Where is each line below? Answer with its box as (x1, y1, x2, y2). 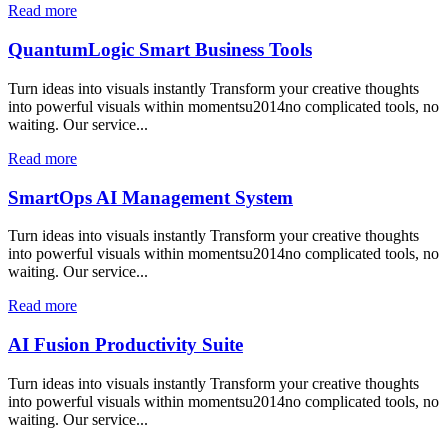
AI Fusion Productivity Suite (8, 333, 243, 355)
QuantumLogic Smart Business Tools (8, 39, 312, 61)
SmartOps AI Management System (8, 186, 293, 208)
